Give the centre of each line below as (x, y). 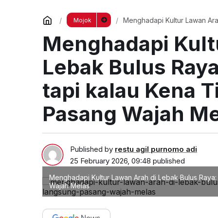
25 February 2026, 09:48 (110, 161)
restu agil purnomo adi (156, 149)
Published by (92, 149)
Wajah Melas (69, 185)
